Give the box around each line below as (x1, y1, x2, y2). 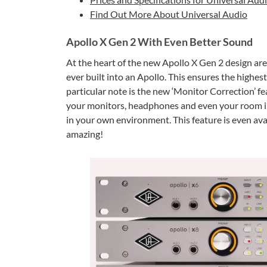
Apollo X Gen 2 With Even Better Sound (66, 35, 253, 48)
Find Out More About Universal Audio (90, 8, 247, 20)
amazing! (66, 128, 103, 139)
